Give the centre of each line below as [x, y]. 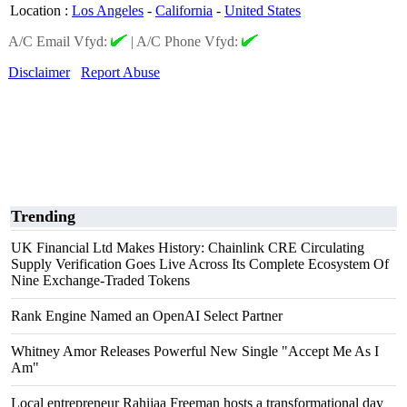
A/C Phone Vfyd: [189, 41]
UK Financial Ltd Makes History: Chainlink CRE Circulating [188, 248]
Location [35, 10]
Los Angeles [108, 10]
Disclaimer [39, 72]
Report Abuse [120, 72]
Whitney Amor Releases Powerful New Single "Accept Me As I [195, 351]
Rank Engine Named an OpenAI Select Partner [147, 316]
